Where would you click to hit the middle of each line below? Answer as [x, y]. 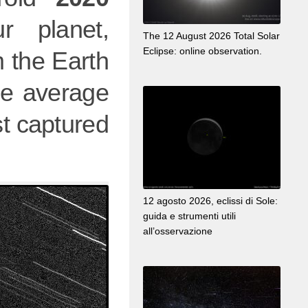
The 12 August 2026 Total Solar [211, 36]
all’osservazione [178, 231]
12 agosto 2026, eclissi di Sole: [210, 201]
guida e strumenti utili [189, 216]
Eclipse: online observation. [202, 51]
